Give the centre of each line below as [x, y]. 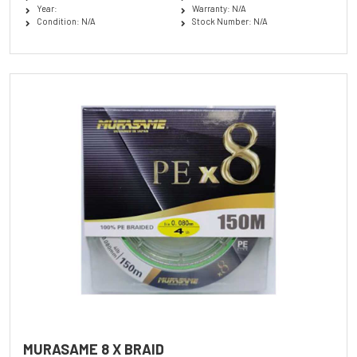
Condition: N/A [66, 21]
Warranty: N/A [219, 8]
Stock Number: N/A [229, 21]
